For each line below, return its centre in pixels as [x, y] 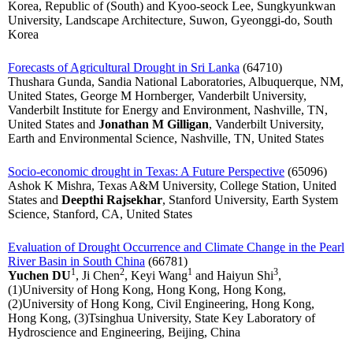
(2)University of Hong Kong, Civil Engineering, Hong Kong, [161, 304]
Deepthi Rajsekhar [112, 200]
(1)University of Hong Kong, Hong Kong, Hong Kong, [147, 290]
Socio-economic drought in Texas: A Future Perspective [146, 172]
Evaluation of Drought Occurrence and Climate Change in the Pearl [176, 247]
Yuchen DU [39, 276]
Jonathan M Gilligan [154, 124]
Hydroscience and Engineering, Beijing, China [124, 333]
